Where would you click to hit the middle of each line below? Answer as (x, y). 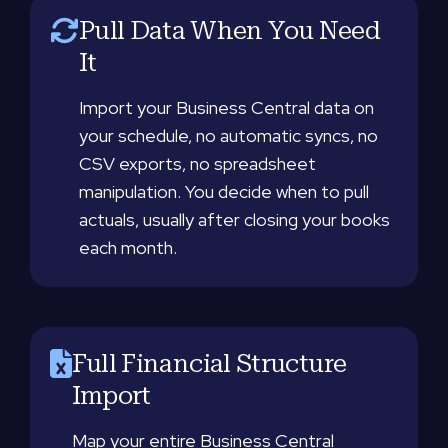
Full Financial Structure (209, 363)
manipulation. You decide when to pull (223, 191)
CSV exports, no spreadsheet (197, 163)
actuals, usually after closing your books (234, 219)
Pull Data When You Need (229, 30)
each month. (127, 247)
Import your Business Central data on (226, 107)
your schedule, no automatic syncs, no (228, 135)
